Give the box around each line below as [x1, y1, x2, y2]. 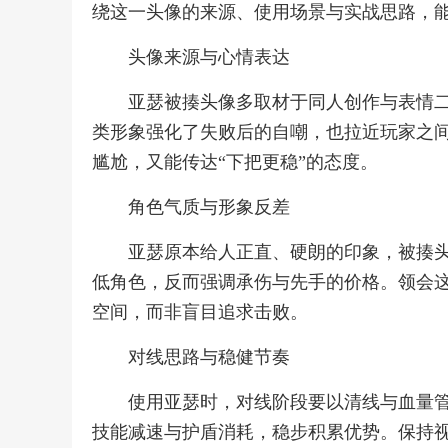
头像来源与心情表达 [128, 47, 290, 67]
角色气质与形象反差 [128, 197, 290, 217]
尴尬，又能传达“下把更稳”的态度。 [92, 152, 378, 172]
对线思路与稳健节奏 [128, 347, 290, 367]
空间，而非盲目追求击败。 [92, 302, 308, 322]
